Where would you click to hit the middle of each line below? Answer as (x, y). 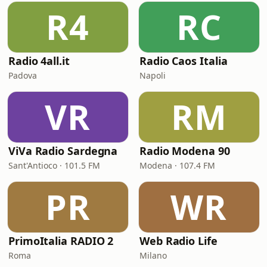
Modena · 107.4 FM (177, 165)
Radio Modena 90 (185, 151)
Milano (153, 255)
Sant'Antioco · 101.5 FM (54, 165)
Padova (23, 75)
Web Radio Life (178, 241)
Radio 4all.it (39, 61)
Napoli (153, 75)
